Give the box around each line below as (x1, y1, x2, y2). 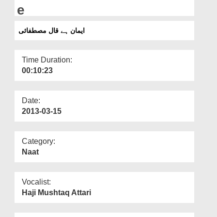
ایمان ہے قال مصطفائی (18, 26, 85, 34)
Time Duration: (22, 55, 72, 64)
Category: (22, 137, 55, 145)
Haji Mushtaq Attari (22, 188, 91, 197)
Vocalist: (22, 177, 51, 186)
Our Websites (12, 19, 48, 26)
